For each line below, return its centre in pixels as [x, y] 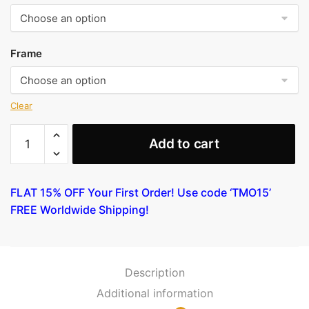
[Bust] [24, 165]
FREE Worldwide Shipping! [80, 210]
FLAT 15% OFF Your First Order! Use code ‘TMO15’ [141, 193]
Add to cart [184, 144]
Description [154, 272]
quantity [29, 181]
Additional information [154, 293]
